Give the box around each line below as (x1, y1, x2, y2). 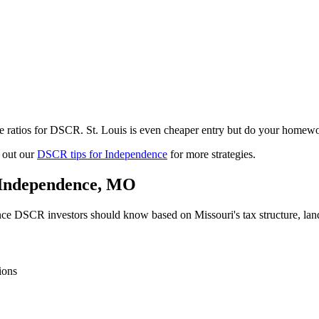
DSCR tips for (37, 148, 105, 161)
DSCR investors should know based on (11, 209, 194, 221)
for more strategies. (167, 148, 256, 161)
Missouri (194, 209, 234, 221)
